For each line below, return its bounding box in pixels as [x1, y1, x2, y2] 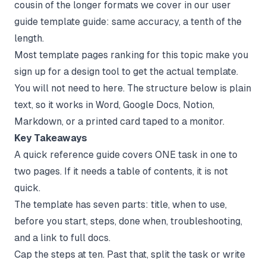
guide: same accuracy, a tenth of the [80, 15, 242, 27]
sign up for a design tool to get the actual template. [14, 65, 238, 77]
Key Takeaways [14, 132, 87, 144]
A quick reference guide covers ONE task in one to [14, 148, 237, 160]
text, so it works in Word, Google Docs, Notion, [14, 99, 214, 110]
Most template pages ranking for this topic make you [14, 49, 248, 61]
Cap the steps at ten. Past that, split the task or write [14, 248, 245, 260]
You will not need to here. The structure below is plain [14, 82, 251, 94]
